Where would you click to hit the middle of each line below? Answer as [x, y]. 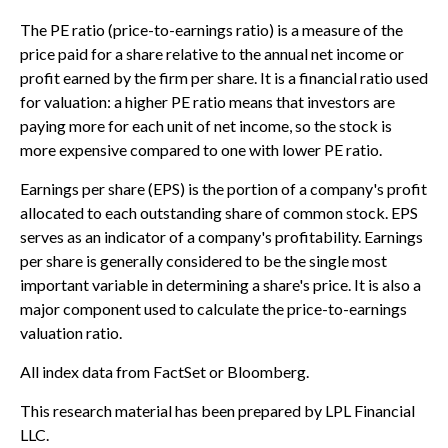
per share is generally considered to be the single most [203, 260]
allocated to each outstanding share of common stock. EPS [219, 212]
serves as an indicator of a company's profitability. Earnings [221, 236]
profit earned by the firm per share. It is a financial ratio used [224, 77]
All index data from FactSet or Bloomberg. [164, 371]
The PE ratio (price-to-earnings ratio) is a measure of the [211, 29]
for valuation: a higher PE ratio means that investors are [207, 101]
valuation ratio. [71, 332]
